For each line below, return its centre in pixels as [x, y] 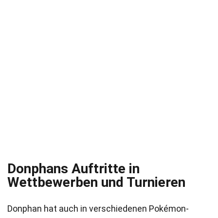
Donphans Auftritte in [73, 169]
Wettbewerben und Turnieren [96, 182]
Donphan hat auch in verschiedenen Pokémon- [98, 209]
